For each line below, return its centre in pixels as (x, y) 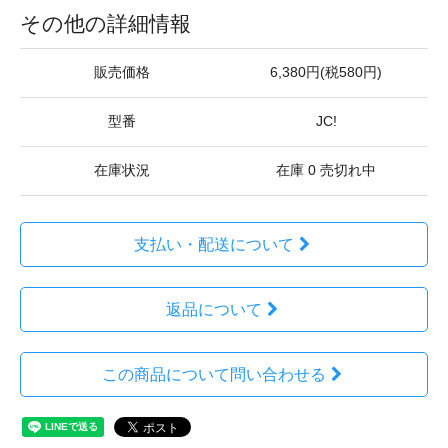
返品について (213, 309)
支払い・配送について (213, 244)
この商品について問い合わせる (213, 374)
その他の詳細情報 (105, 23)
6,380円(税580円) (326, 72)
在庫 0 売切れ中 (326, 170)
